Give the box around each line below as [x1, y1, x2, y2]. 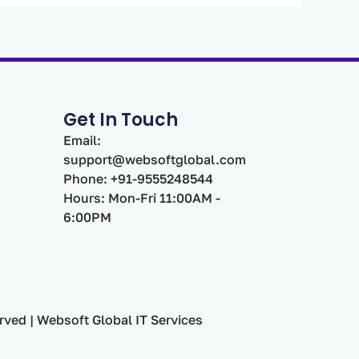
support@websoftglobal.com [63, 151, 246, 167]
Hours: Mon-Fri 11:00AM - [63, 189, 220, 206]
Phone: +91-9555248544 [63, 170, 213, 187]
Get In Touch [63, 107, 178, 132]
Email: [63, 131, 101, 148]
